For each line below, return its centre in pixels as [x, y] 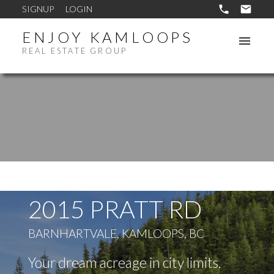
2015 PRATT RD [115, 209]
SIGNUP [38, 9]
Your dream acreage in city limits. [124, 263]
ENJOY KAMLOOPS [108, 37]
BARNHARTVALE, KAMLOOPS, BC [116, 234]
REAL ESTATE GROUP [75, 51]
